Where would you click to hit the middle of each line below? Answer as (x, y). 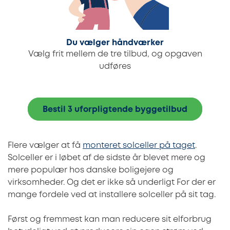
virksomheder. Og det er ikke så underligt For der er (112, 183)
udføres (115, 67)
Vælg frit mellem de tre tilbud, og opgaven (115, 54)
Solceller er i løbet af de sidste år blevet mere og (107, 158)
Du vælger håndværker (115, 43)
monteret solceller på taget (139, 146)
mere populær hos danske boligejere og (91, 170)
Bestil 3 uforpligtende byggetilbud (115, 110)
